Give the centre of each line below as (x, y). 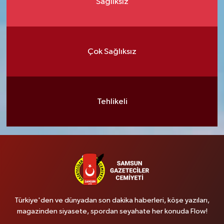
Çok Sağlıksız (112, 51)
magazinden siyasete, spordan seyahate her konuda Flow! (112, 211)
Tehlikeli (112, 101)
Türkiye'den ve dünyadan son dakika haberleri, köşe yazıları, (112, 200)
